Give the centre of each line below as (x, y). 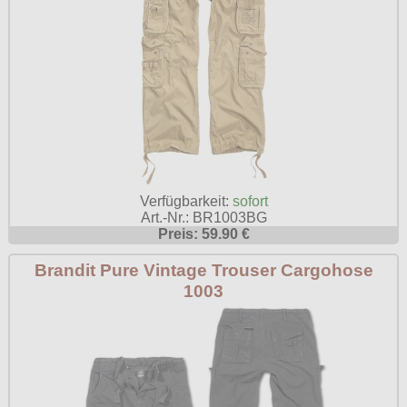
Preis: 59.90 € (203, 234)
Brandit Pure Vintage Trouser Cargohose (203, 270)
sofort (250, 202)
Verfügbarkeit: (186, 202)
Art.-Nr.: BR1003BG (203, 218)
